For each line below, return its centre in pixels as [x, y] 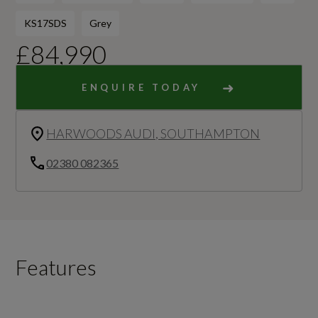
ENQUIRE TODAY [141, 88]
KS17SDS [45, 23]
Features [56, 267]
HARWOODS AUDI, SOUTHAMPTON [153, 134]
